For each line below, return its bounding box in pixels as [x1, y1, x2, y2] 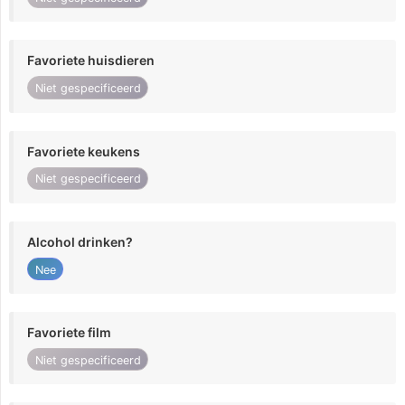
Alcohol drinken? [27, 233, 133, 250]
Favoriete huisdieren [27, 52, 155, 69]
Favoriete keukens [27, 143, 140, 159]
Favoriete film [27, 325, 111, 341]
